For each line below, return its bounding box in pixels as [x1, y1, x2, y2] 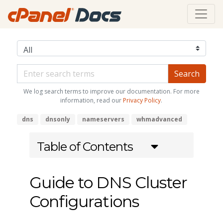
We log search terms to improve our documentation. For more [23, 87, 200, 96]
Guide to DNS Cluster [29, 172, 187, 192]
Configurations [29, 191, 139, 211]
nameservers [82, 114, 124, 123]
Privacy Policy [123, 96, 161, 105]
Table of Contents [36, 139, 133, 154]
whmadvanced [136, 114, 182, 123]
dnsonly [45, 114, 70, 123]
